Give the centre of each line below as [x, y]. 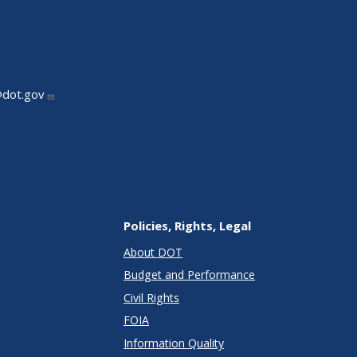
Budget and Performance [189, 275]
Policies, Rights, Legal [187, 225]
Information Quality [174, 343]
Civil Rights [151, 297]
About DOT [153, 252]
